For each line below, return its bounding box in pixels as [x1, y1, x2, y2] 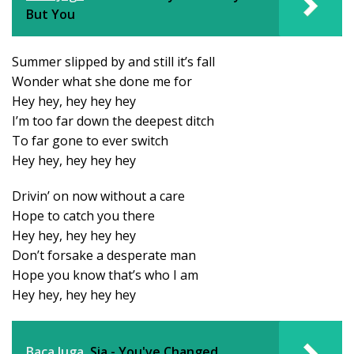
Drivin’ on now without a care [12, 186, 185, 205]
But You [26, 5, 75, 23]
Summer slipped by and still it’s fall [12, 52, 215, 70]
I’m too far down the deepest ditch [12, 111, 214, 130]
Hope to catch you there [12, 206, 155, 224]
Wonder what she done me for [12, 72, 192, 90]
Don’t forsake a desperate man [12, 246, 196, 264]
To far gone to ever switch [12, 131, 168, 149]
